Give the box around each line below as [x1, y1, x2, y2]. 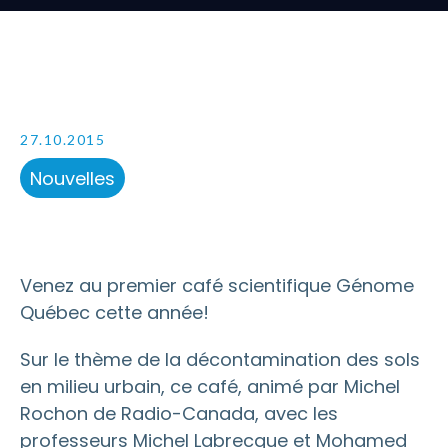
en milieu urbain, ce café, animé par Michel [20, 374, 400, 399]
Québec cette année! [20, 300, 209, 325]
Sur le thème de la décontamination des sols [20, 347, 420, 372]
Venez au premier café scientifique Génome [20, 273, 414, 298]
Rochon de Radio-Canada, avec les [20, 401, 338, 426]
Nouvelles [30, 165, 115, 191]
